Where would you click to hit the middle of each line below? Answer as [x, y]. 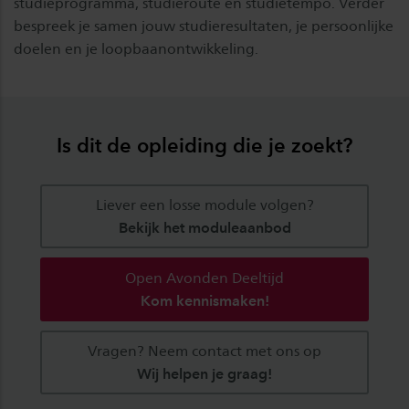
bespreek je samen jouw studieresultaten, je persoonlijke [204, 26]
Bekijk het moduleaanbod [204, 227]
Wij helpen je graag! [204, 373]
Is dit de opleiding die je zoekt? [204, 145]
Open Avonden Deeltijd [204, 278]
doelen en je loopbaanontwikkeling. [136, 48]
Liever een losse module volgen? [204, 204]
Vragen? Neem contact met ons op [204, 351]
